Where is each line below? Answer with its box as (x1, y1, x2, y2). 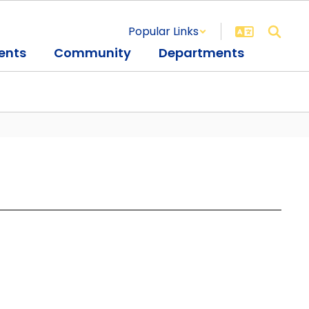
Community (54, 44, 131, 61)
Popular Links (128, 23, 199, 39)
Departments (159, 44, 244, 61)
